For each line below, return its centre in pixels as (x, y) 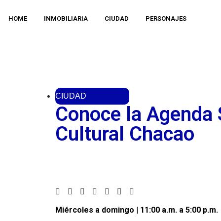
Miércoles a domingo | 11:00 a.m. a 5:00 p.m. (137, 210)
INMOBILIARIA (66, 18)
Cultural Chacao (125, 134)
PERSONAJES (166, 18)
